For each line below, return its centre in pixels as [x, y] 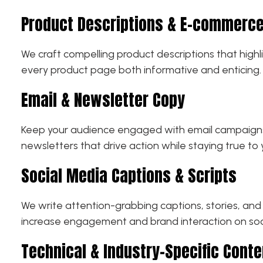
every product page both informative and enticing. [141, 70]
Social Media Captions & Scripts [129, 175]
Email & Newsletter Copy [103, 100]
